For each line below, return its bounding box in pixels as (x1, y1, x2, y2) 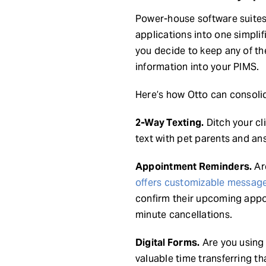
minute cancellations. (135, 208, 232, 221)
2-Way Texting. (135, 116, 204, 129)
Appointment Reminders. (135, 160, 252, 173)
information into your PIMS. (135, 60, 259, 73)
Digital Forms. (135, 236, 200, 249)
